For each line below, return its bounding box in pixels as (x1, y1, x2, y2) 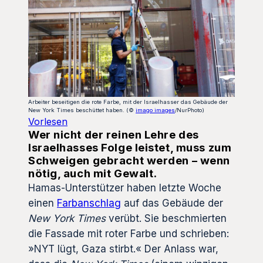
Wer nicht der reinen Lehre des (28, 128, 199, 142)
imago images (136, 107, 175, 114)
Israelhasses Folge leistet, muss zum (28, 141, 232, 155)
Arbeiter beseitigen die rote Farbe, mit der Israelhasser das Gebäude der (28, 99, 228, 106)
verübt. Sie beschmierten (106, 213, 227, 225)
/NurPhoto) (175, 107, 204, 114)
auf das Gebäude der (121, 197, 223, 210)
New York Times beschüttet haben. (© (28, 107, 136, 114)
